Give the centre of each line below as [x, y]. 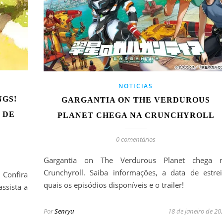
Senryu [64, 211]
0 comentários [136, 139]
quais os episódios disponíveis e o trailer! [114, 185]
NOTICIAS [136, 86]
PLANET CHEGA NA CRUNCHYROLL [136, 115]
